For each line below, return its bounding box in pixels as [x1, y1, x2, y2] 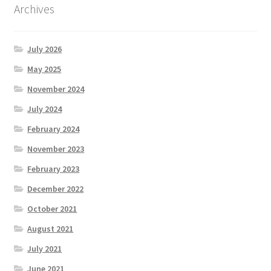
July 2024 [27, 103, 62, 114]
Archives [13, 1, 54, 17]
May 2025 [27, 63, 62, 74]
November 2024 [27, 83, 85, 94]
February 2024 [27, 123, 80, 134]
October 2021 [27, 203, 77, 214]
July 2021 [27, 243, 62, 254]
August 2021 [27, 223, 74, 234]
